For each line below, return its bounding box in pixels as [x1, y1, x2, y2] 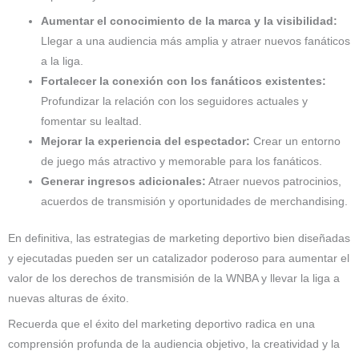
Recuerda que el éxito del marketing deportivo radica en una [8, 317, 315, 330]
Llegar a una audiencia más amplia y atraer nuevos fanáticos [41, 35, 351, 48]
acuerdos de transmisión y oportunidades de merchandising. [41, 196, 349, 208]
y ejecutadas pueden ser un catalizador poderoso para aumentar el [8, 252, 349, 264]
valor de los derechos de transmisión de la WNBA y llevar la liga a [8, 272, 340, 284]
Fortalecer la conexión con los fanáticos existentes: [41, 75, 327, 88]
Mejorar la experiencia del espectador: [41, 135, 251, 148]
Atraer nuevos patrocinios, [206, 175, 342, 188]
